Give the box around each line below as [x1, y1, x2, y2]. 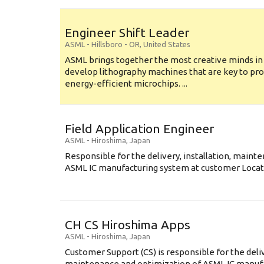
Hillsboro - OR [91, 40, 140, 48]
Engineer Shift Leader [65, 25, 190, 39]
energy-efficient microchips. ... [65, 78, 187, 88]
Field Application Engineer [65, 121, 214, 136]
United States [143, 40, 190, 48]
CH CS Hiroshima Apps [65, 217, 190, 232]
